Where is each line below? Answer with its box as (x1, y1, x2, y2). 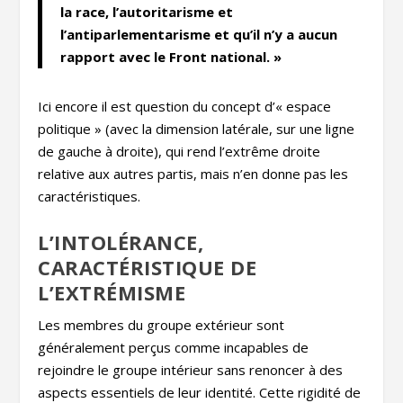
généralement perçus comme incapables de (38, 337, 309, 356)
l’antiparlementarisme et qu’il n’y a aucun (60, 24, 338, 43)
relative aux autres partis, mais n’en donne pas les (38, 164, 349, 183)
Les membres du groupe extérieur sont (38, 315, 285, 334)
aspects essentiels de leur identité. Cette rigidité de (38, 382, 362, 401)
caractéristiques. (38, 186, 141, 205)
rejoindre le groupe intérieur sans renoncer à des (38, 360, 344, 379)
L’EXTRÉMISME (38, 278, 186, 306)
